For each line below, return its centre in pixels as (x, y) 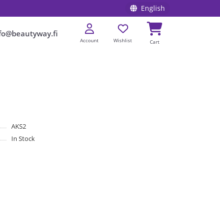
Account (89, 41)
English (153, 8)
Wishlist (123, 41)
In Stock (23, 138)
